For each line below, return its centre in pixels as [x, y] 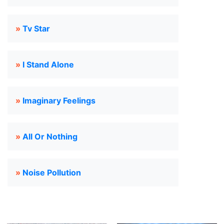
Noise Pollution [52, 172]
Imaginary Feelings [59, 100]
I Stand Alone [48, 64]
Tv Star [36, 28]
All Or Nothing [50, 136]
